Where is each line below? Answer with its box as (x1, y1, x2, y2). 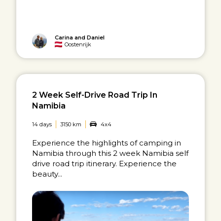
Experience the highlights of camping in (32, 138, 182, 147)
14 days (32, 121, 52, 128)
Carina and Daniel (55, 34, 105, 41)
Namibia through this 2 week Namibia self (32, 148, 189, 158)
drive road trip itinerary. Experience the (32, 158, 177, 168)
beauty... (32, 169, 63, 179)
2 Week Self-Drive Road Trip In (32, 90, 158, 100)
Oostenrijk (65, 40, 92, 48)
